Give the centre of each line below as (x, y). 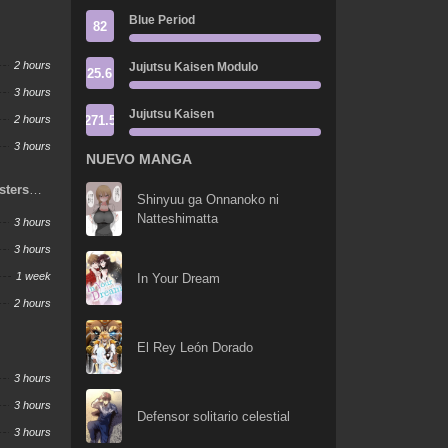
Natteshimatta (177, 219)
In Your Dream (178, 278)
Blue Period (161, 20)
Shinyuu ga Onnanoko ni (207, 200)
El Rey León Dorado (194, 347)
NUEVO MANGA (138, 159)
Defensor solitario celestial (213, 416)
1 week (34, 275)
